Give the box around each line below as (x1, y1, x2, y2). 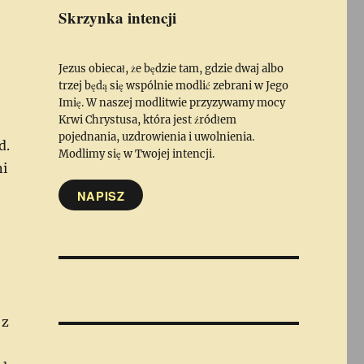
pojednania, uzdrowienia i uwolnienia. (58, 130, 254, 145)
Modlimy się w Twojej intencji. (58, 147, 214, 162)
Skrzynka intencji (58, 6, 176, 29)
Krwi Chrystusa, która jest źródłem (58, 113, 236, 128)
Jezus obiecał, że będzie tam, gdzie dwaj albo (58, 62, 284, 76)
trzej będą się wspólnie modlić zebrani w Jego (58, 79, 288, 93)
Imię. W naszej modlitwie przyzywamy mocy (58, 96, 285, 110)
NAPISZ (76, 187, 125, 204)
